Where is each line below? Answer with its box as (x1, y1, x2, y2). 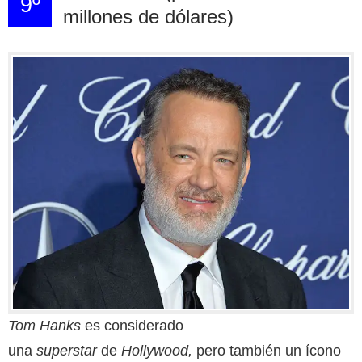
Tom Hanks (8, 317, 81, 334)
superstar (36, 342, 97, 359)
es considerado (81, 317, 183, 334)
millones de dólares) (62, 5, 234, 27)
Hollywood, (121, 342, 192, 359)
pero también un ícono (192, 342, 341, 359)
